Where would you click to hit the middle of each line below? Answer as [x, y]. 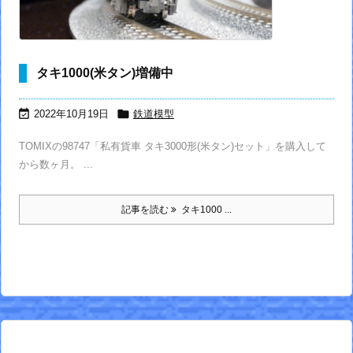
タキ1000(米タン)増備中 [105, 73]
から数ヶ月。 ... [56, 164]
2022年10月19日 [71, 114]
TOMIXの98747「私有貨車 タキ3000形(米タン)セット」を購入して [173, 146]
